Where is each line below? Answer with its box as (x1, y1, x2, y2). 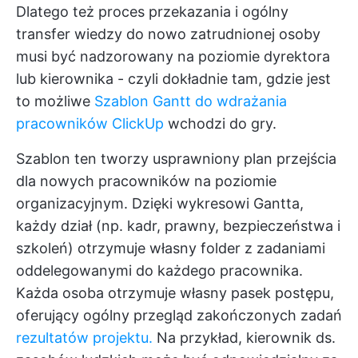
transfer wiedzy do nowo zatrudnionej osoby (16, 25, 320, 42)
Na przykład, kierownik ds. (157, 328, 336, 346)
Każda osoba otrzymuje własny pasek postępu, (16, 284, 334, 301)
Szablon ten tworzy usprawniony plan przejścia (16, 149, 336, 167)
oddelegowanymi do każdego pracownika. (16, 261, 303, 279)
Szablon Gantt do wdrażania (94, 92, 287, 109)
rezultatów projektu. (16, 328, 157, 346)
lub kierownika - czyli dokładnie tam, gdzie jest (16, 70, 331, 87)
